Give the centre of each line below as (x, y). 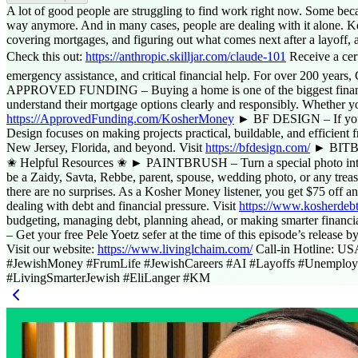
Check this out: (46, 77)
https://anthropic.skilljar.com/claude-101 (186, 77)
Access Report (47, 16)
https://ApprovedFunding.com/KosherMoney (120, 139)
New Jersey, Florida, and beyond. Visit (106, 168)
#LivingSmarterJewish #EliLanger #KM (108, 298)
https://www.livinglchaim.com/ (175, 269)
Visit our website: (52, 269)
